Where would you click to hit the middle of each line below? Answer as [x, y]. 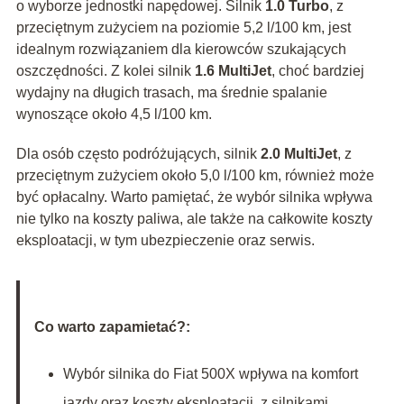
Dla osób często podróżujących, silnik [138, 154]
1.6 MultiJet [233, 71]
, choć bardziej [317, 71]
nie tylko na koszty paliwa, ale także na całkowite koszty [194, 219]
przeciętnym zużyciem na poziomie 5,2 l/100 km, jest [183, 28]
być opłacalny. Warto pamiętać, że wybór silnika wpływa [194, 197]
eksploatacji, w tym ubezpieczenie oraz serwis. [165, 241]
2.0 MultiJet [298, 154]
